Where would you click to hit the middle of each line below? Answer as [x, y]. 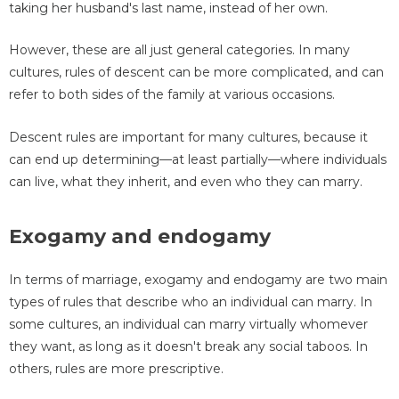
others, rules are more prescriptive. [116, 369]
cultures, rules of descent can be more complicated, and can [196, 73]
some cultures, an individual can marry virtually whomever [188, 325]
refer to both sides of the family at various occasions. [172, 95]
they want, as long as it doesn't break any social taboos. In [188, 347]
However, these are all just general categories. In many [179, 50]
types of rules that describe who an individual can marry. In [191, 302]
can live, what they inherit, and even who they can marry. [186, 181]
